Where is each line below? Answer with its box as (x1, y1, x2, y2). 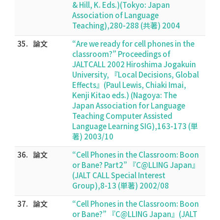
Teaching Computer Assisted (72, 110, 172, 121)
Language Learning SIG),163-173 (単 (72, 121, 198, 131)
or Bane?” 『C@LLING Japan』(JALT (72, 209, 197, 219)
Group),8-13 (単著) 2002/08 (72, 180, 169, 191)
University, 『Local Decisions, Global (72, 69, 199, 80)
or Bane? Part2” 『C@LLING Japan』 (72, 160, 199, 170)
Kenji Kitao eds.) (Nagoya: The (72, 90, 177, 100)
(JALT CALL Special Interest (72, 170, 165, 180)
